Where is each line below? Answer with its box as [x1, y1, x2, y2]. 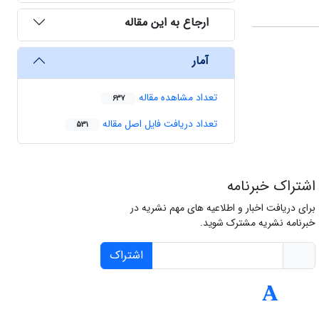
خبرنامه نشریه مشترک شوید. [199, 215, 315, 231]
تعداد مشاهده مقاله [136, 90, 217, 106]
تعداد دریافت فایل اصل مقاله [100, 116, 217, 132]
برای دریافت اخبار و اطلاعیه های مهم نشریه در [130, 200, 315, 216]
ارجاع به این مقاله [125, 13, 209, 31]
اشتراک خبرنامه [226, 175, 315, 198]
